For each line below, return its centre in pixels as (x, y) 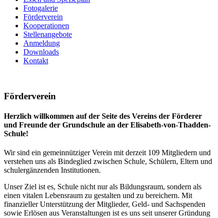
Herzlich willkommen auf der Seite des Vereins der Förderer (103, 116)
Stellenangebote (48, 34)
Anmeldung (42, 43)
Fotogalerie (41, 8)
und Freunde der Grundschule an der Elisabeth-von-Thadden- (107, 125)
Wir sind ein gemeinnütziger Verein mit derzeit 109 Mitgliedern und (107, 153)
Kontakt (36, 60)
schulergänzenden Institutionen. (52, 170)
